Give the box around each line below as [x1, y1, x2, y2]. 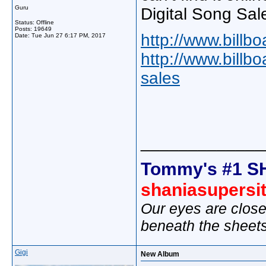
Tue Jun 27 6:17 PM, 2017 [31, 32, 106, 39]
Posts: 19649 [15, 26, 52, 32]
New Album [141, 250, 179, 258]
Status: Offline [15, 19, 54, 26]
